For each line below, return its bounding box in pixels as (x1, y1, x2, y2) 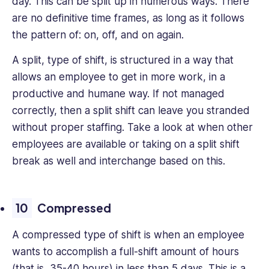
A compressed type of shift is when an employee (12, 229, 244, 241)
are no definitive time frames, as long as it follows (12, 12, 244, 25)
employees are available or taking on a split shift (12, 138, 240, 151)
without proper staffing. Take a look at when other (12, 121, 253, 134)
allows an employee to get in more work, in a (12, 71, 225, 83)
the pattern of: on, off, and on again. (12, 29, 184, 41)
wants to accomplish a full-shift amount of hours (12, 246, 239, 258)
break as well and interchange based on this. (12, 155, 225, 168)
